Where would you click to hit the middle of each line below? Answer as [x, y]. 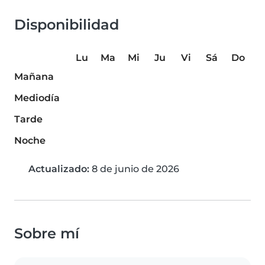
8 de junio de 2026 [134, 169]
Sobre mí [47, 234]
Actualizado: [59, 169]
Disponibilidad [67, 25]
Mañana [34, 77]
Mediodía [37, 98]
